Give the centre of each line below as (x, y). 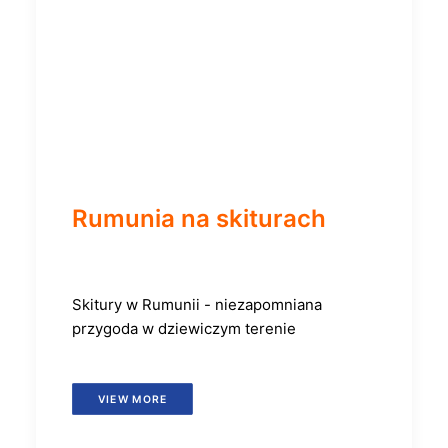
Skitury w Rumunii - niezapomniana (197, 304)
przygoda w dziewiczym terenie (184, 328)
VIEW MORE (132, 399)
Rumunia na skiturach (199, 218)
